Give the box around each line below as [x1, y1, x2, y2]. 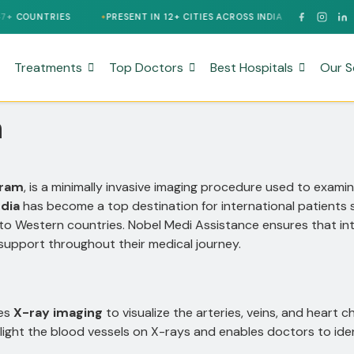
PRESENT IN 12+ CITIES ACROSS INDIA [36, 11, 212, 22]
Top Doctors [109, 58, 184, 76]
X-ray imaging [13, 304, 103, 322]
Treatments [14, 58, 83, 76]
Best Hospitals [210, 58, 294, 76]
